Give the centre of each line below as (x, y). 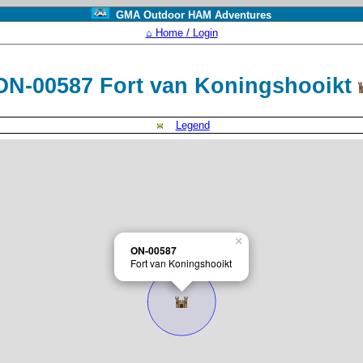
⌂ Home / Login (181, 33)
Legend (192, 125)
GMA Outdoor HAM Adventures (190, 15)
